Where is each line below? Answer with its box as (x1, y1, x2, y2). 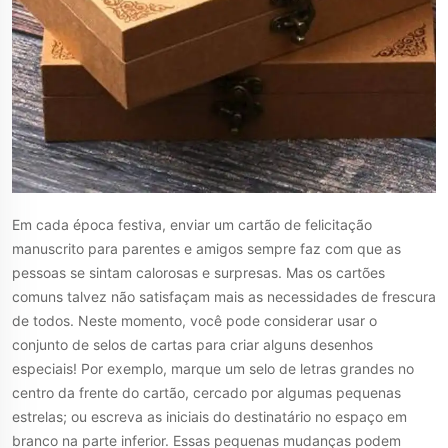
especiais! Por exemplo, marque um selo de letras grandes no (12, 360, 414, 378)
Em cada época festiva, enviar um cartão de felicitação (12, 216, 372, 234)
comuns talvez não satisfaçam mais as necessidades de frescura (12, 288, 436, 306)
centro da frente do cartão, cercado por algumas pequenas (12, 384, 401, 402)
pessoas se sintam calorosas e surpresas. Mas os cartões (12, 264, 385, 282)
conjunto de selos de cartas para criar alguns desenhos (12, 336, 373, 354)
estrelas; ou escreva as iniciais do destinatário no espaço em (12, 408, 407, 426)
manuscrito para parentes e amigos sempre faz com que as (12, 240, 401, 258)
